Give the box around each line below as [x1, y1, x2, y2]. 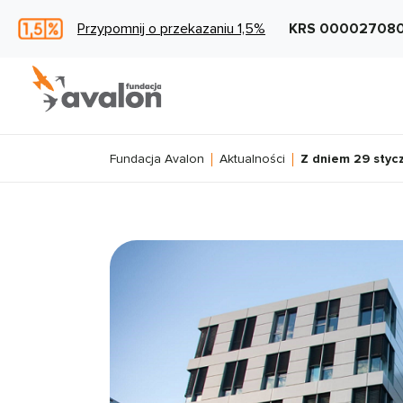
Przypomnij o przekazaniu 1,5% [77, 20, 265, 38]
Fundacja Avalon [110, 151, 204, 166]
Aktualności [219, 151, 285, 166]
